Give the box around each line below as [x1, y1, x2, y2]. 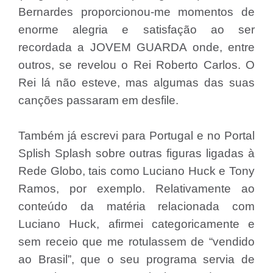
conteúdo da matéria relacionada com [18, 200, 255, 213]
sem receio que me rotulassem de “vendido [18, 235, 255, 248]
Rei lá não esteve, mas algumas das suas [18, 76, 255, 89]
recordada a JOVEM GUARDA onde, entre [18, 41, 255, 54]
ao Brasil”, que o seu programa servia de [18, 253, 255, 266]
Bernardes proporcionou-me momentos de [18, 5, 255, 18]
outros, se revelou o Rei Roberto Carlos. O [18, 58, 255, 71]
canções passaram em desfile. [18, 94, 179, 107]
